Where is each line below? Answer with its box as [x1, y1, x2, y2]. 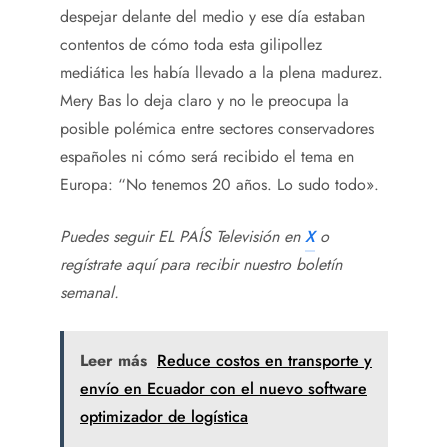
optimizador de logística [80, 404, 248, 428]
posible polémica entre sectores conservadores [60, 116, 374, 140]
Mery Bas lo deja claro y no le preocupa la [60, 88, 349, 112]
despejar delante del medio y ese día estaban [60, 4, 365, 28]
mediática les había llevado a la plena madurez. [60, 60, 383, 84]
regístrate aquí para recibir [60, 252, 243, 276]
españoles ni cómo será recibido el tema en [60, 144, 354, 168]
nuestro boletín [243, 252, 342, 276]
